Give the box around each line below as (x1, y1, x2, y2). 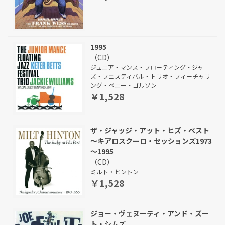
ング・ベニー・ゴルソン (90, 81, 157, 89)
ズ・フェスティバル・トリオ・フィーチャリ (90, 72, 210, 80)
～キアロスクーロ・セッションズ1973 (90, 136, 212, 146)
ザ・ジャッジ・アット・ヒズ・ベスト (90, 125, 209, 135)
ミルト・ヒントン (90, 167, 139, 176)
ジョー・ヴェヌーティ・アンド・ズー (90, 208, 209, 218)
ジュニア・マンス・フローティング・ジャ (90, 63, 203, 71)
